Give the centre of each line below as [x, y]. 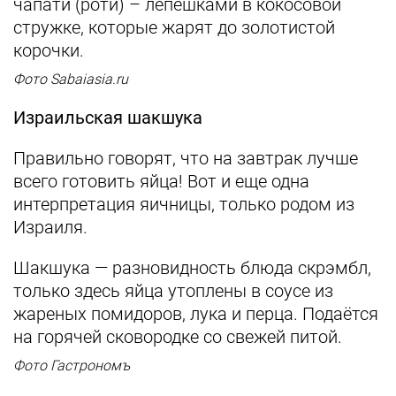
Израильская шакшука [108, 118]
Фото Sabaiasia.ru [71, 79]
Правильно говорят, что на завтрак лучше [186, 158]
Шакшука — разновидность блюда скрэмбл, [192, 268]
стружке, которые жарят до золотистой [174, 27]
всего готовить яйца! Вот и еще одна [161, 181]
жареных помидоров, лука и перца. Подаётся [196, 314]
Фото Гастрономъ [72, 366]
